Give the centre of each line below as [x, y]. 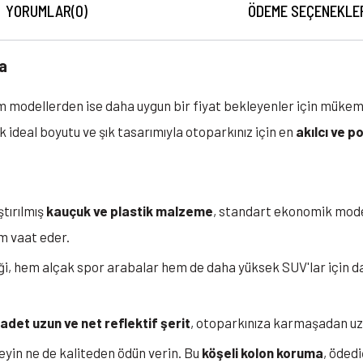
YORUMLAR [38, 11]
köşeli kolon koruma [263, 353]
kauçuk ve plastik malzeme [130, 211]
